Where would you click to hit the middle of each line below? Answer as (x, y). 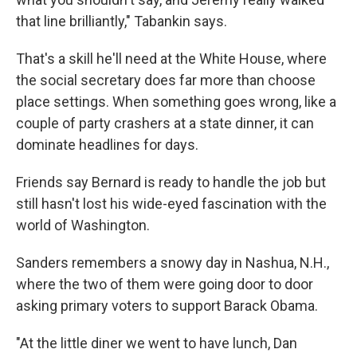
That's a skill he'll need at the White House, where (171, 59)
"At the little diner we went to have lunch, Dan (157, 343)
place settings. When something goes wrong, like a (176, 102)
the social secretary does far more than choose (166, 80)
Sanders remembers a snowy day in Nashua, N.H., (173, 263)
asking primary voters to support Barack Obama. (167, 306)
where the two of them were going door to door (165, 284)
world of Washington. (83, 225)
